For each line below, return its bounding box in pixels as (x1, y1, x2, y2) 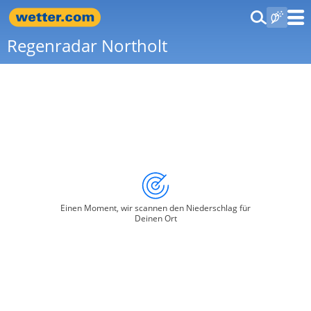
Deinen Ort (134, 212, 177, 224)
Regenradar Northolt (7, 34, 167, 57)
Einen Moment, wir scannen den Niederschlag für (60, 202, 251, 214)
